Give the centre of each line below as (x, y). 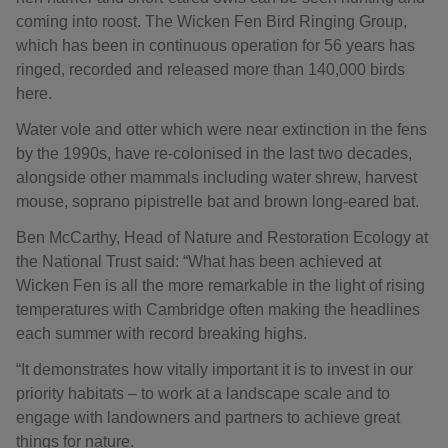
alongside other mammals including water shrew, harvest (216, 178)
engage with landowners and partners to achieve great (208, 418)
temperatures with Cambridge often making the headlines (218, 310)
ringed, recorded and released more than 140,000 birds (210, 70)
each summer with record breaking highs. (161, 334)
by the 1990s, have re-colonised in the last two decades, (214, 154)
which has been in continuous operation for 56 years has (215, 46)
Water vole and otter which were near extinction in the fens (221, 130)
